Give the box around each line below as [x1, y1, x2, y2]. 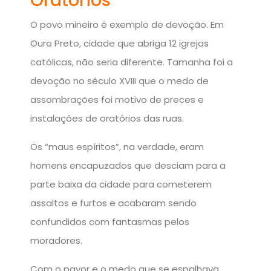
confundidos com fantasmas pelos [30, 215, 189, 228]
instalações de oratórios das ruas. [30, 111, 184, 125]
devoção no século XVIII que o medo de [30, 74, 209, 87]
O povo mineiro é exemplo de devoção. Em [30, 18, 224, 31]
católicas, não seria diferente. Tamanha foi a [30, 55, 233, 68]
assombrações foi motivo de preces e [30, 93, 204, 106]
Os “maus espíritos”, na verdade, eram [30, 140, 204, 153]
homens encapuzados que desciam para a [30, 158, 226, 172]
